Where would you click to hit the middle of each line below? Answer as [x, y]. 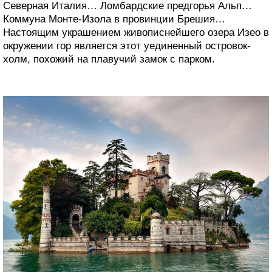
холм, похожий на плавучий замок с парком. [109, 59]
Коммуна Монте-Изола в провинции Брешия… [114, 19]
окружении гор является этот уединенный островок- [127, 46]
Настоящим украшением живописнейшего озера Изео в [136, 33]
